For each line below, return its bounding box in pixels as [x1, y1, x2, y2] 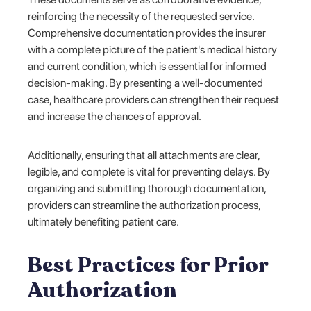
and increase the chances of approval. [28, 109, 202, 123]
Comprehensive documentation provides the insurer [28, 26, 267, 40]
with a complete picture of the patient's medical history [28, 42, 278, 56]
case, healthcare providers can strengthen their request [28, 92, 280, 106]
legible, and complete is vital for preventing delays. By [28, 165, 271, 178]
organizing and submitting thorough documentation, [28, 181, 267, 195]
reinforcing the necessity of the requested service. [28, 9, 255, 23]
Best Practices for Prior [28, 250, 269, 280]
